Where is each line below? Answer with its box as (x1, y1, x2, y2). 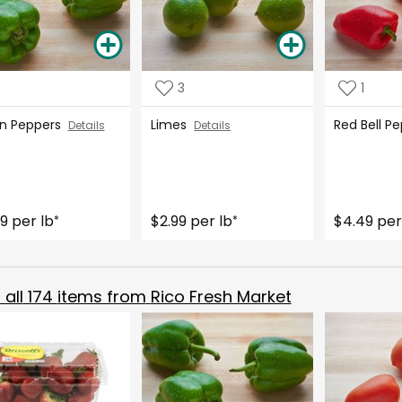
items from (57, 284, 146, 308)
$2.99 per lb (151, 210, 233, 232)
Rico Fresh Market (150, 284, 292, 308)
